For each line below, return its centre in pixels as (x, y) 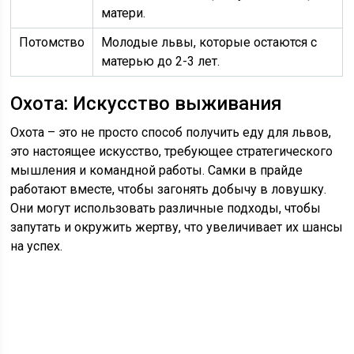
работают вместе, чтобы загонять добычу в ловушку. (169, 189)
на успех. (37, 246)
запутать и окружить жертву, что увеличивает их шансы (177, 227)
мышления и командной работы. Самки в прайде (157, 170)
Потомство (52, 42)
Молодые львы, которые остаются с (209, 42)
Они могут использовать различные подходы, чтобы (166, 208)
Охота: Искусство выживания (147, 104)
